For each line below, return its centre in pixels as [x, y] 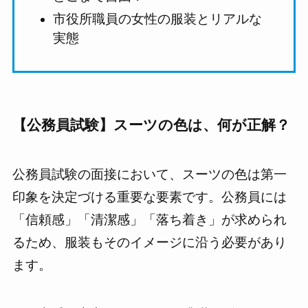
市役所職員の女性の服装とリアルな [158, 19]
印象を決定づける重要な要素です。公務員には [149, 197]
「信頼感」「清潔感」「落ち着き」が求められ [149, 220]
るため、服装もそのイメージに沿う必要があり [149, 243]
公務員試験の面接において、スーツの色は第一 [149, 175]
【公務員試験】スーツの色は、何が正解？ [151, 124]
